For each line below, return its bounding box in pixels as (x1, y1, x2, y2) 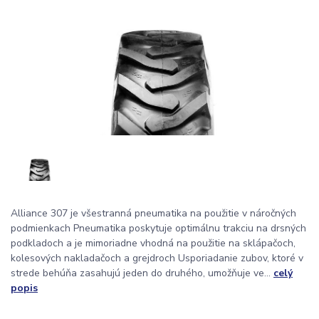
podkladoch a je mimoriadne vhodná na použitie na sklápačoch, (11, 236, 296, 251)
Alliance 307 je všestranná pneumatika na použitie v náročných (11, 206, 296, 221)
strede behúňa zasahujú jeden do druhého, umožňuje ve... (11, 266, 273, 281)
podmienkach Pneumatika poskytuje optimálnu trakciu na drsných (11, 221, 306, 236)
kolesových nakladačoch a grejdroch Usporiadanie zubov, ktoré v (11, 251, 303, 266)
